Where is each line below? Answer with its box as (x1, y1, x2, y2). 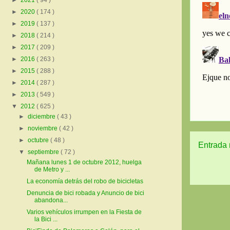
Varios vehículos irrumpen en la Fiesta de (26, 208, 142, 216)
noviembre (28, 125, 60, 132)
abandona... (34, 197, 68, 204)
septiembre (28, 148, 61, 156)
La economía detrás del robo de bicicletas (26, 178, 143, 185)
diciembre (28, 113, 57, 121)
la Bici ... (34, 216, 57, 223)
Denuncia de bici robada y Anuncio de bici (26, 189, 144, 197)
